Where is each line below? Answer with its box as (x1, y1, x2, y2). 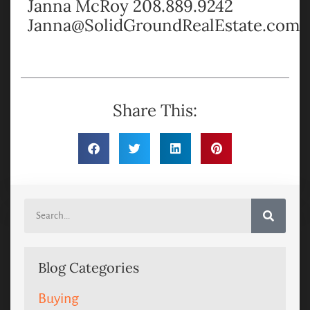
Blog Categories (38, 259, 139, 277)
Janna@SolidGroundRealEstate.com (28, 15, 300, 37)
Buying (38, 291, 79, 307)
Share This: (113, 100, 197, 122)
